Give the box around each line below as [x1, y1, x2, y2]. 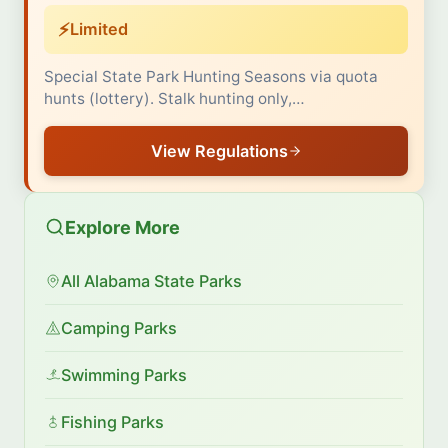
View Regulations [150, 140, 288, 161]
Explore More [65, 216, 180, 238]
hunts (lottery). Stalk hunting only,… [44, 88, 305, 108]
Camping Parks [61, 317, 177, 338]
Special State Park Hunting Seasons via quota [44, 66, 378, 86]
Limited [70, 19, 128, 40]
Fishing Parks [61, 411, 164, 432]
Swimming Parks [61, 364, 187, 385]
